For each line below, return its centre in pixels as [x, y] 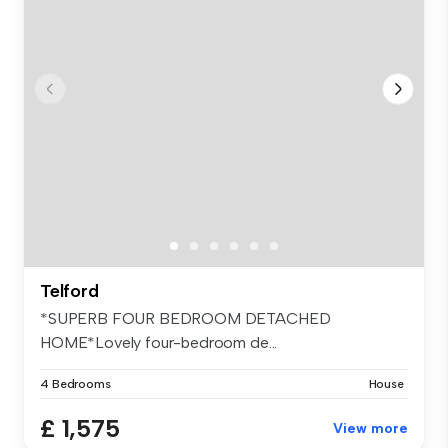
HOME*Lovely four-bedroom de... [159, 343]
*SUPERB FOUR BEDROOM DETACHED [185, 319]
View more [370, 429]
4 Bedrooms [75, 384]
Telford [69, 291]
